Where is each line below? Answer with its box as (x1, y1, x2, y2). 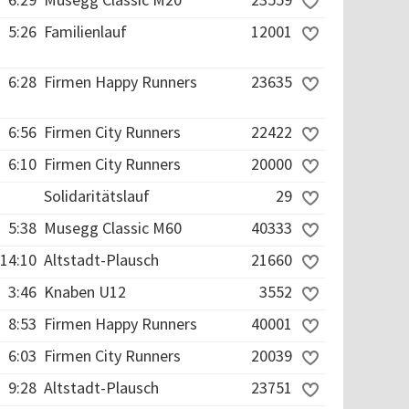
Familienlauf (44, 21, 127, 42)
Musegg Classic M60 (44, 217, 182, 238)
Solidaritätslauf (44, 185, 150, 206)
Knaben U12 (44, 281, 126, 302)
